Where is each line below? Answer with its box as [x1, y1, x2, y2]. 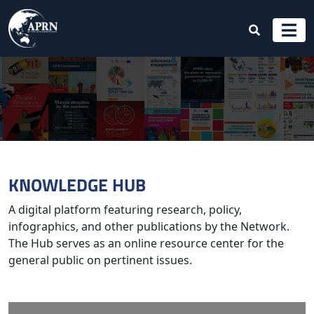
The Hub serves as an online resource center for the [8, 235, 284, 251]
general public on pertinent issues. [8, 252, 192, 268]
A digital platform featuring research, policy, [8, 202, 242, 217]
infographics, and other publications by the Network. [8, 219, 289, 234]
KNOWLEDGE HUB [8, 171, 146, 198]
